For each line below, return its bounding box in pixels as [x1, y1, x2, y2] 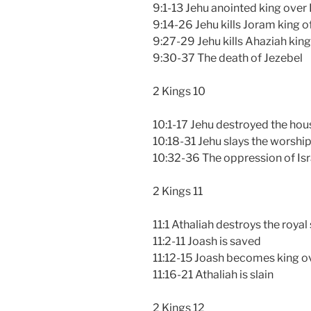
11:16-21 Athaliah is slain [153, 267, 274, 281]
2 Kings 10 [153, 84, 205, 98]
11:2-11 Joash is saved [153, 234, 261, 248]
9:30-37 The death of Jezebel [153, 51, 303, 65]
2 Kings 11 [153, 184, 203, 198]
